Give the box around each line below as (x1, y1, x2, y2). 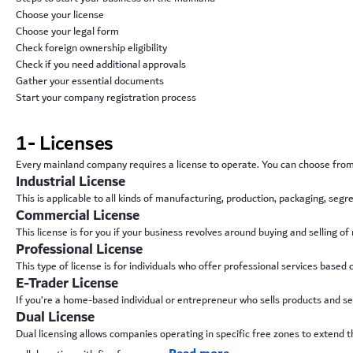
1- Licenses (16, 125, 114, 162)
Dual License (16, 304, 95, 330)
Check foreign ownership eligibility (16, 38, 167, 58)
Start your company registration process (16, 87, 196, 107)
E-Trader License (16, 270, 118, 296)
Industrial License (16, 169, 125, 195)
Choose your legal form (16, 21, 121, 41)
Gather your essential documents (16, 71, 164, 91)
